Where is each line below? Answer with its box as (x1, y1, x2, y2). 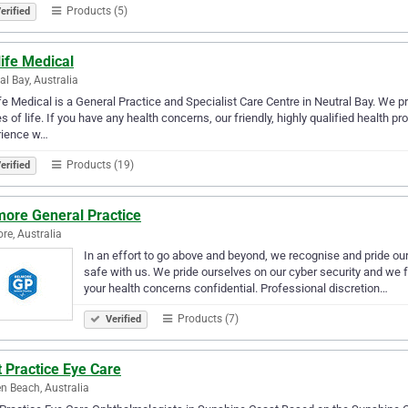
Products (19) (64, 158, 134, 171)
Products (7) (175, 311, 239, 325)
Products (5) (64, 4, 127, 17)
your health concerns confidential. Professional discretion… (84, 280, 388, 295)
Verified (103, 312, 141, 325)
